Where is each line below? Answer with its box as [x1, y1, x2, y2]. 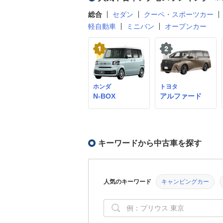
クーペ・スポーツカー [144, 10, 214, 18]
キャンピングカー [161, 178, 209, 185]
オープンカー [165, 22, 207, 30]
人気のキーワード [104, 178, 151, 185]
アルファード [160, 92, 202, 100]
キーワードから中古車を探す [98, 139, 202, 147]
